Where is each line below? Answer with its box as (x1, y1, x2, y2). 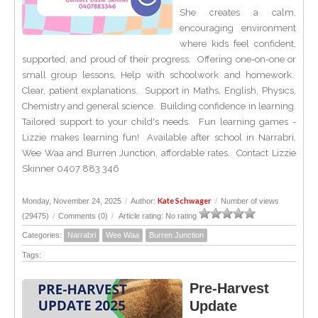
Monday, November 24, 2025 (22, 197, 121, 205)
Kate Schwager (158, 196, 212, 205)
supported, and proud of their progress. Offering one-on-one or (22, 54, 296, 65)
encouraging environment (180, 23, 296, 33)
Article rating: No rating (117, 212, 199, 220)
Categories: (22, 231, 64, 239)
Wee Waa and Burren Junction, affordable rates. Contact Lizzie (22, 148, 296, 158)
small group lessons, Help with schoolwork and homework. (22, 70, 296, 80)
